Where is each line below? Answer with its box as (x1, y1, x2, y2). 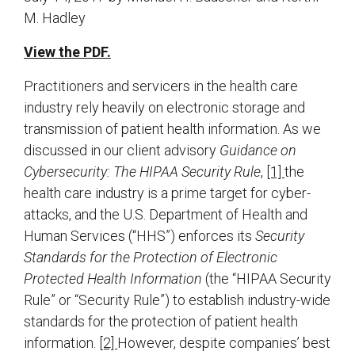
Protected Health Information (24, 270, 205, 288)
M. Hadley (24, 10, 86, 27)
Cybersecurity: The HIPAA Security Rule (24, 163, 261, 181)
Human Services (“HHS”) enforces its (24, 227, 255, 245)
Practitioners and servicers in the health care (24, 78, 298, 95)
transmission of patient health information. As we (24, 120, 321, 138)
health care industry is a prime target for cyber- (24, 185, 311, 202)
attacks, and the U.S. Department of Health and (24, 206, 307, 223)
